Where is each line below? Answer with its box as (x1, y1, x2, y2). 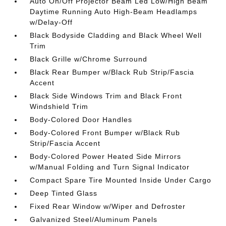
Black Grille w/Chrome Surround (30, 54, 148, 63)
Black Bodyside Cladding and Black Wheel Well (30, 31, 202, 39)
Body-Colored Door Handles (30, 115, 133, 124)
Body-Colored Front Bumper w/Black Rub (30, 128, 181, 137)
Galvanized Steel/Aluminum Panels (30, 215, 158, 223)
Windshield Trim (30, 102, 89, 110)
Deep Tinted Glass (30, 189, 98, 197)
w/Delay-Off (30, 18, 73, 26)
